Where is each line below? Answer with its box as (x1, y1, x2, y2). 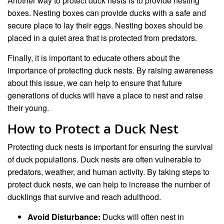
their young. (7, 101, 49, 113)
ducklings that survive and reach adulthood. (7, 190, 161, 202)
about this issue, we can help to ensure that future (7, 76, 182, 88)
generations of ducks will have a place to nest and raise (7, 89, 203, 101)
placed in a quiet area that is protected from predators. (7, 31, 197, 43)
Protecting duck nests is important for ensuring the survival (7, 140, 213, 152)
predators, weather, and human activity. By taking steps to (7, 165, 209, 177)
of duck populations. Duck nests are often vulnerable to (7, 153, 201, 165)
